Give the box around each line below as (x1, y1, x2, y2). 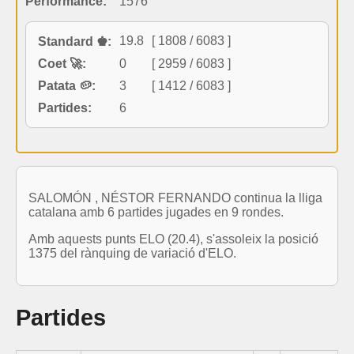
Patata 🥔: (38, 78, 96, 92)
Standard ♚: (38, 34, 111, 48)
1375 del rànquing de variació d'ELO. (28, 246, 236, 260)
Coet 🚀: (38, 56, 86, 70)
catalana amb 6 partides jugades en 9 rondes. (28, 205, 284, 219)
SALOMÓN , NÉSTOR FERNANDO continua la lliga (28, 190, 322, 205)
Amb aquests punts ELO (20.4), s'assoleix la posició (28, 232, 318, 246)
